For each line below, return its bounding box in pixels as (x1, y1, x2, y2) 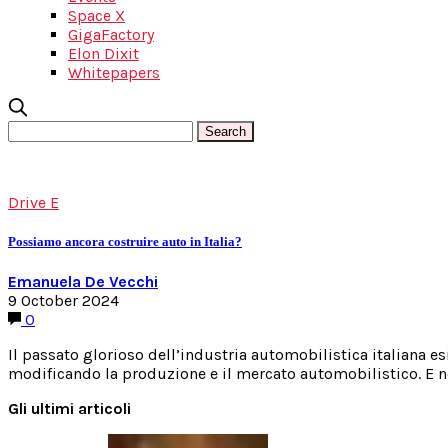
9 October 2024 (8, 291, 119, 311)
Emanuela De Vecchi (8, 272, 158, 292)
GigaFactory (68, 25, 154, 44)
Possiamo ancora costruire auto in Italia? (8, 234, 242, 250)
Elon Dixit (68, 44, 139, 63)
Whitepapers (68, 63, 160, 82)
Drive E (8, 193, 59, 212)
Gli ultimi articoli (8, 399, 131, 419)
